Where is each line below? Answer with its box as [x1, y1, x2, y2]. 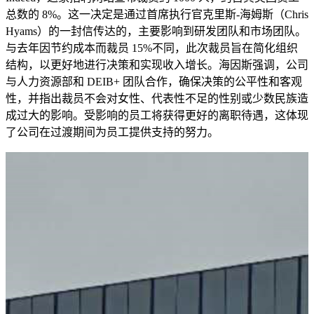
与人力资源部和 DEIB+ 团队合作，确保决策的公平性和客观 [6, 75, 302, 88]
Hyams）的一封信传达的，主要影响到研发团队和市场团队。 [6, 25, 306, 37]
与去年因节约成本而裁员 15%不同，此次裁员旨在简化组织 [6, 41, 298, 54]
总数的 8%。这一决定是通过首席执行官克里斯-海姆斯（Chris [6, 8, 308, 20]
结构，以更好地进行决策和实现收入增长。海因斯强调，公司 [6, 58, 308, 71]
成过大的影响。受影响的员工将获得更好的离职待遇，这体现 [6, 109, 308, 121]
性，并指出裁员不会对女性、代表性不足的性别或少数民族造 [6, 92, 308, 104]
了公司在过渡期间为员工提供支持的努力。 [6, 125, 219, 138]
